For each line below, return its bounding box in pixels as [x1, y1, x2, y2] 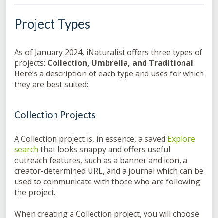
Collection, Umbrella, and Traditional [47, 57, 193, 69]
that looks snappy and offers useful [38, 144, 170, 155]
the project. [14, 187, 57, 198]
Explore [167, 133, 195, 145]
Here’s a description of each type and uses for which [14, 68, 204, 79]
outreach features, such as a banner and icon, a [14, 155, 187, 166]
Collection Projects [14, 109, 96, 121]
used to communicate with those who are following [14, 176, 200, 187]
